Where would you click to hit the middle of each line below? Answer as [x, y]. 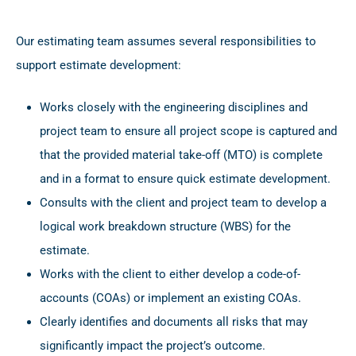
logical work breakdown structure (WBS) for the [165, 226]
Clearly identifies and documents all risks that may [174, 321]
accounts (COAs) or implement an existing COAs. [170, 298]
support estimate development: [99, 66]
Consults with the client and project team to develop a [183, 202]
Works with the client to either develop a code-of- [170, 274]
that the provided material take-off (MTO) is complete [181, 155]
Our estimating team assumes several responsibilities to [166, 42]
